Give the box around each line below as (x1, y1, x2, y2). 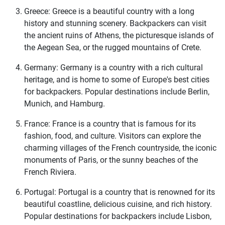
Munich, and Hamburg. (24, 99, 105, 109)
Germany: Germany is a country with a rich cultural (24, 63, 203, 73)
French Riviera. (24, 167, 76, 177)
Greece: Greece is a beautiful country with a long (24, 7, 194, 17)
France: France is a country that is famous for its (24, 119, 196, 129)
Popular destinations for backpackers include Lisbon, (24, 211, 211, 221)
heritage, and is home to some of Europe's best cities (24, 75, 209, 85)
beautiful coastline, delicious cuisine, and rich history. (24, 199, 212, 209)
